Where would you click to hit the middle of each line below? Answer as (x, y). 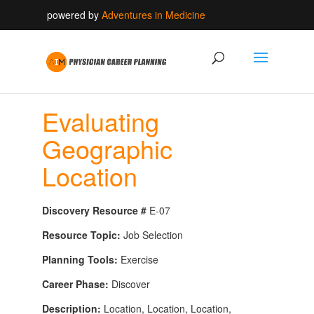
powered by (74, 15)
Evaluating (100, 121)
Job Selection (151, 235)
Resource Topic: (81, 235)
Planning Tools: (80, 259)
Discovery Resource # (94, 210)
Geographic (107, 148)
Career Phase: (76, 284)
